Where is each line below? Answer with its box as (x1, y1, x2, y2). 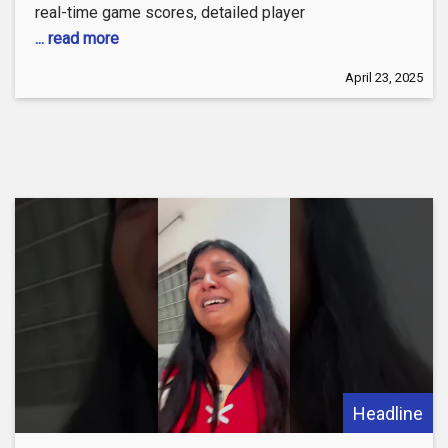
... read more (35, 28, 119, 48)
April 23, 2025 (345, 69, 423, 85)
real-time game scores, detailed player (35, 2, 305, 22)
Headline (353, 403, 423, 424)
